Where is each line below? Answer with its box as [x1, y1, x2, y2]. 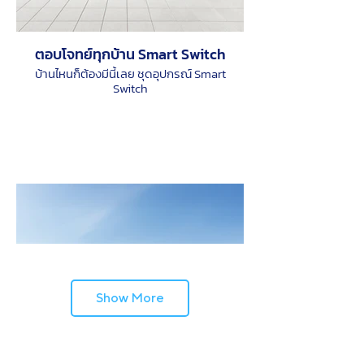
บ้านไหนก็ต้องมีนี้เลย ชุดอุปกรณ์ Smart [34, 64, 226, 83]
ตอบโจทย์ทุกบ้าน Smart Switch [34, 43, 226, 65]
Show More [96, 290, 164, 305]
